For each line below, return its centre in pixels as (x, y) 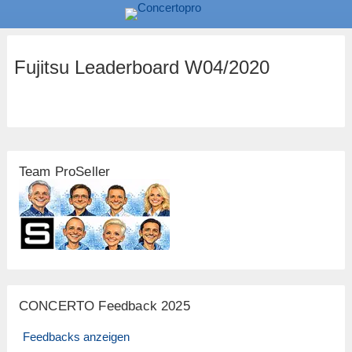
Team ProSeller (64, 172)
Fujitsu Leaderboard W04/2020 (141, 67)
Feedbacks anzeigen (76, 337)
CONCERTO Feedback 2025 (104, 306)
